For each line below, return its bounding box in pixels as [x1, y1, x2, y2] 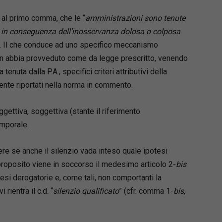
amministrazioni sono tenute [85, 13, 185, 23]
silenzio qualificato [53, 186, 119, 196]
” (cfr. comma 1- [118, 186, 173, 196]
